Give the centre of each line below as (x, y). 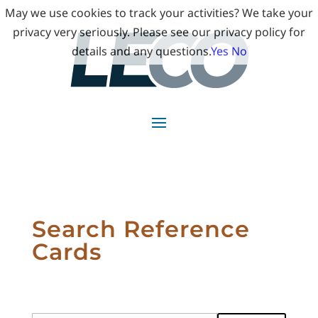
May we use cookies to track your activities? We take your (159, 13)
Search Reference (141, 229)
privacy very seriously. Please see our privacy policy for (159, 32)
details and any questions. (141, 51)
